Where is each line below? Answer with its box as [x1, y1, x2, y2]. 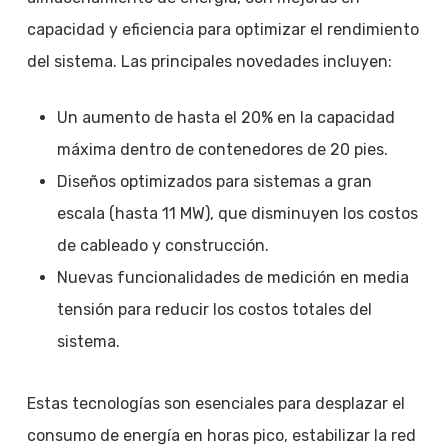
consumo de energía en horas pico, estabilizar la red [26, 425, 416, 445]
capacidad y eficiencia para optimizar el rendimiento [26, 19, 419, 39]
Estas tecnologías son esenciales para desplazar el [26, 393, 405, 413]
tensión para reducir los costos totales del [56, 299, 372, 319]
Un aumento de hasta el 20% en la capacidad [56, 107, 395, 127]
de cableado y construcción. [56, 235, 269, 255]
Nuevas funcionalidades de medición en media [56, 267, 409, 287]
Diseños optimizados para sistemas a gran [56, 171, 372, 191]
